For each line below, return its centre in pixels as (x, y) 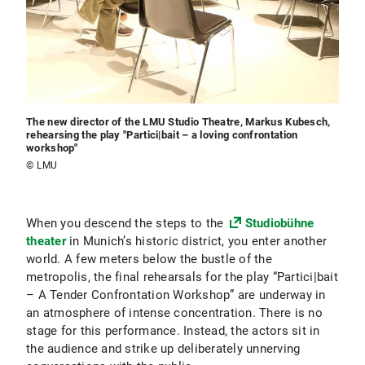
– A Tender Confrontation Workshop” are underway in (176, 295)
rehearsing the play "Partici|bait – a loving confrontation (162, 135)
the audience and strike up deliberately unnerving (163, 349)
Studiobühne (279, 223)
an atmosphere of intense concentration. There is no (174, 313)
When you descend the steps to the (127, 223)
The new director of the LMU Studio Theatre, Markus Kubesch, (178, 122)
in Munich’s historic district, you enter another (196, 241)
